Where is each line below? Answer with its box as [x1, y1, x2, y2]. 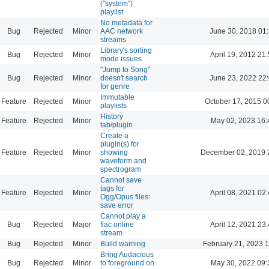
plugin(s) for [100, 139, 139, 148]
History [100, 112, 123, 121]
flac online [100, 220, 134, 229]
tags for [100, 184, 124, 193]
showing [100, 148, 128, 157]
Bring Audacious [100, 250, 154, 259]
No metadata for [100, 18, 153, 27]
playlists [100, 101, 127, 110]
